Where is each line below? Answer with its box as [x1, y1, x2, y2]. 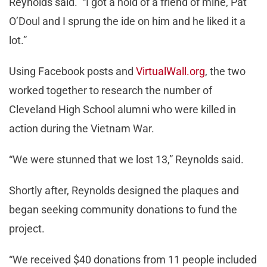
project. [9, 222, 45, 235]
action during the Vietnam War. [9, 122, 154, 135]
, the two [205, 65, 246, 78]
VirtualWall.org [136, 65, 205, 78]
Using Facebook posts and [9, 65, 136, 78]
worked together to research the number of [9, 84, 212, 97]
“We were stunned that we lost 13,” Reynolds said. [9, 153, 244, 166]
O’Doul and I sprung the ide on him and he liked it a [9, 15, 246, 28]
